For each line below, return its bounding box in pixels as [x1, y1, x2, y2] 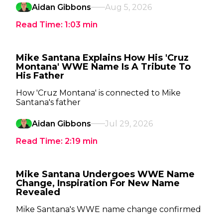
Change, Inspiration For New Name [16, 178, 180, 189]
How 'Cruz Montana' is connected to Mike [16, 88, 181, 98]
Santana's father [16, 98, 81, 107]
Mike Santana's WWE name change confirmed [16, 205, 201, 214]
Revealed [16, 187, 60, 198]
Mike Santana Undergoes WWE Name [16, 169, 195, 180]
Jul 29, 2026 [105, 119, 153, 128]
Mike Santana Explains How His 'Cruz [16, 52, 189, 63]
